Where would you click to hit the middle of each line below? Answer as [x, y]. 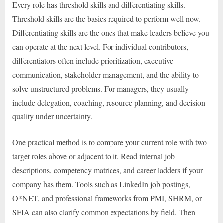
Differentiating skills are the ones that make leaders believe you [111, 33]
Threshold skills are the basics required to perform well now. [107, 19]
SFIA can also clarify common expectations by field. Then [104, 212]
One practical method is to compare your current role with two [110, 142]
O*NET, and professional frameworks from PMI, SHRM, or [107, 198]
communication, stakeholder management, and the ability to [106, 75]
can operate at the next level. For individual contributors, [100, 47]
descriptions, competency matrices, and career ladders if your [108, 170]
